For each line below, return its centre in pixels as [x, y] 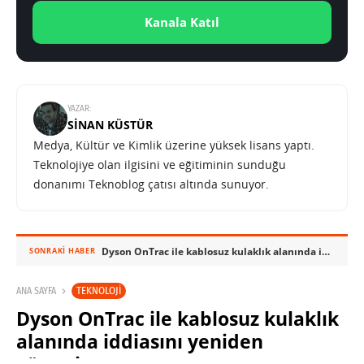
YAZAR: [79, 109]
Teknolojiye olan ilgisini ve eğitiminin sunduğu [160, 165]
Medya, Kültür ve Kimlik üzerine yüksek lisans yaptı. [174, 145]
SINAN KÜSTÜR [110, 125]
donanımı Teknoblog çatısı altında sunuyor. [151, 184]
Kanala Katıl [182, 22]
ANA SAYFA [36, 291]
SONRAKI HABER [63, 251]
